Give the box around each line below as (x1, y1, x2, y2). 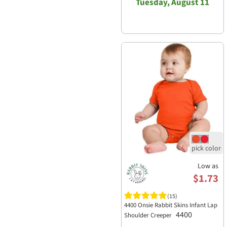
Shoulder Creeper (124, 210, 173, 220)
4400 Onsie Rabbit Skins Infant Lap (124, 200, 217, 210)
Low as (198, 161, 219, 171)
